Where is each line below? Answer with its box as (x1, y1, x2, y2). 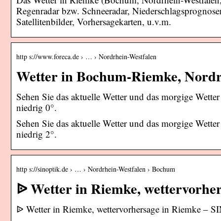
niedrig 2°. (16, 127, 57, 140)
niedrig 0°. (16, 101, 57, 113)
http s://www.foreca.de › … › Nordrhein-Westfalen (16, 51, 156, 61)
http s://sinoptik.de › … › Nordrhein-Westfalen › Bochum (16, 164, 175, 174)
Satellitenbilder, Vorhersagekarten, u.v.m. (16, 15, 171, 28)
